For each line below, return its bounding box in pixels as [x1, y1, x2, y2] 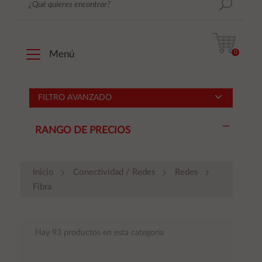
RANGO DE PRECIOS [35, 125, 130, 135]
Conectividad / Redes [73, 167, 156, 177]
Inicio [33, 167, 54, 177]
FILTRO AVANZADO [38, 93, 112, 102]
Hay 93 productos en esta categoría [35, 228, 164, 237]
